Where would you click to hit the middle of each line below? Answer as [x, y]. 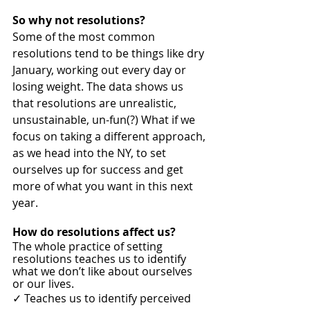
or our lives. [45, 283]
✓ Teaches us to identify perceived [104, 298]
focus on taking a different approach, [110, 136]
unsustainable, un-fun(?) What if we [105, 119]
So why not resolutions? [80, 20]
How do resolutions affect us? [95, 231]
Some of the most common [85, 36]
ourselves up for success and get [99, 169]
